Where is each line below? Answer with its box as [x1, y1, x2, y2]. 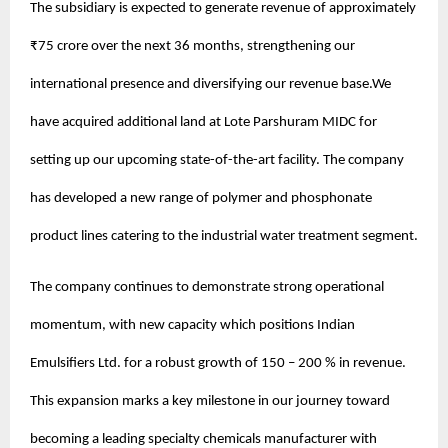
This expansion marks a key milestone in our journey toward [30, 394, 390, 410]
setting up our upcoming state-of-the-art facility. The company [30, 153, 404, 169]
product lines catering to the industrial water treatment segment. [30, 229, 418, 245]
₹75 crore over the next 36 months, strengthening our [30, 39, 355, 55]
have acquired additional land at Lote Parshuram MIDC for [30, 115, 377, 131]
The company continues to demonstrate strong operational [30, 280, 384, 296]
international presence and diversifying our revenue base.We [30, 77, 391, 93]
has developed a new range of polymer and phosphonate [30, 191, 372, 207]
